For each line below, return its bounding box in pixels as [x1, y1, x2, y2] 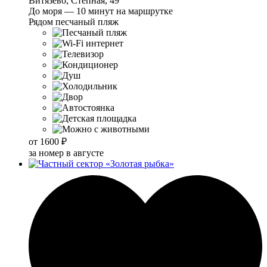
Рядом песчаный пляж [29, 17, 119, 27]
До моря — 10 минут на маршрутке [29, 6, 173, 17]
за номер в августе [29, 148, 104, 159]
